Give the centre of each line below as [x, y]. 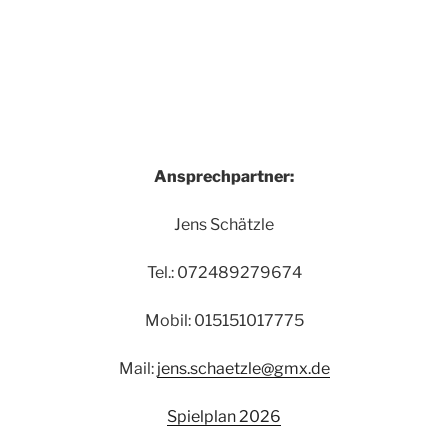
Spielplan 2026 [224, 416]
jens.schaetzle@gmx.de [243, 368]
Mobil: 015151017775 [224, 320]
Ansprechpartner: [224, 176]
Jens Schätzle [224, 224]
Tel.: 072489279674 [224, 272]
